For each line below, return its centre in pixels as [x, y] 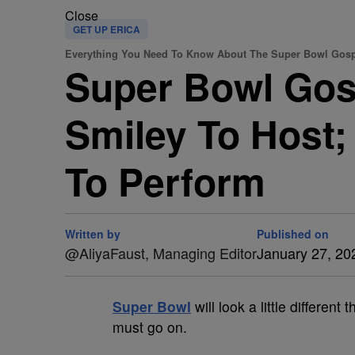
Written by [93, 234]
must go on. [150, 327]
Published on [293, 234]
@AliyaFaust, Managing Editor [161, 253]
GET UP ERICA [107, 29]
